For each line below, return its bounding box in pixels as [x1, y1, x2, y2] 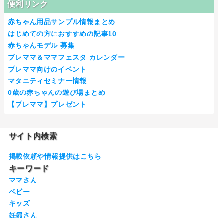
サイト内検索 [8, 132, 57, 141]
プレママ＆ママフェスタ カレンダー [8, 53, 125, 61]
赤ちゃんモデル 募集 [8, 41, 75, 50]
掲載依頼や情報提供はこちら [8, 152, 102, 161]
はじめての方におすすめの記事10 [8, 30, 117, 38]
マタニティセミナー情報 [8, 77, 87, 85]
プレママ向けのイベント [8, 65, 87, 73]
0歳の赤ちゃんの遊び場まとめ [8, 89, 106, 97]
